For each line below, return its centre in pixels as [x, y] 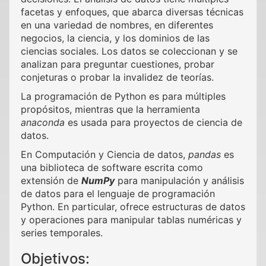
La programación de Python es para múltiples [123, 96]
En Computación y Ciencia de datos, [104, 154]
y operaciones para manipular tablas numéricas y [131, 220]
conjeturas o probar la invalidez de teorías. [117, 77]
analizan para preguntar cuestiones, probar [118, 64]
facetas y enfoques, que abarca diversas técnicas [132, 12]
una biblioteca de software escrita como [112, 167]
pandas [205, 154]
